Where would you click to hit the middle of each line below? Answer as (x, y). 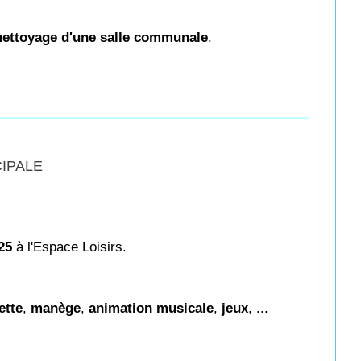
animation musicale (151, 308)
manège (56, 308)
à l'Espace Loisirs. (69, 247)
